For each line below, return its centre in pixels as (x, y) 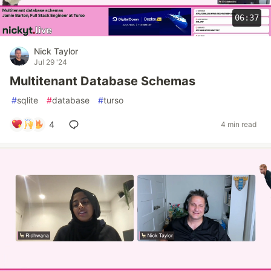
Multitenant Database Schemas (103, 81)
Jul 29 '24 (51, 62)
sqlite (28, 100)
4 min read (239, 125)
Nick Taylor (56, 51)
